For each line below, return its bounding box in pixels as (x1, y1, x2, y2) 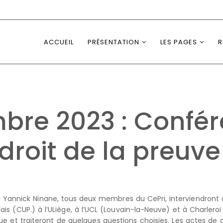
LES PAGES (160, 37, 197, 47)
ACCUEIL (44, 37, 74, 47)
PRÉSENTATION (88, 37, 139, 47)
